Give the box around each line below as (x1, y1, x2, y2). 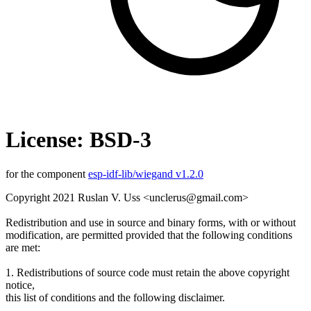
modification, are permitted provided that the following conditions (6, 228, 292, 241)
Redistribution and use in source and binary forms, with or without (6, 216, 296, 228)
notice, (6, 278, 35, 291)
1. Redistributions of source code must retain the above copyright (6, 266, 289, 278)
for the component (6, 167, 88, 180)
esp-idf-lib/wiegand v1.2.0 (88, 167, 203, 180)
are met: (6, 241, 40, 253)
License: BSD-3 (6, 127, 151, 153)
